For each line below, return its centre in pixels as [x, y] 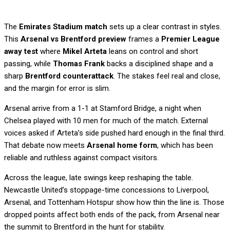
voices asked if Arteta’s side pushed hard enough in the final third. [114, 133]
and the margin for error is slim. [57, 88]
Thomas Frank [79, 64]
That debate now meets [45, 145]
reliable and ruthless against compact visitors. [81, 158]
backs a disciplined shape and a [159, 64]
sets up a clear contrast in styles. [164, 27]
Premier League [190, 39]
